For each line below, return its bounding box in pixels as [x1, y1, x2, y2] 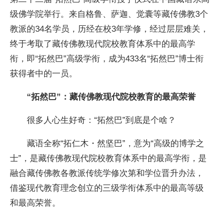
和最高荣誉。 [10, 198, 61, 208]
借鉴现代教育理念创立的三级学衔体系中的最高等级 [10, 183, 204, 193]
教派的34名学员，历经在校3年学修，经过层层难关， [10, 23, 209, 34]
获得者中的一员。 [10, 68, 78, 78]
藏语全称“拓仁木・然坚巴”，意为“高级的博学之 [10, 138, 205, 149]
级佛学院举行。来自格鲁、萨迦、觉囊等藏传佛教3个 [10, 8, 209, 19]
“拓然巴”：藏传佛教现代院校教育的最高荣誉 [10, 91, 196, 102]
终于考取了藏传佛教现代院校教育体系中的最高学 [10, 38, 196, 49]
